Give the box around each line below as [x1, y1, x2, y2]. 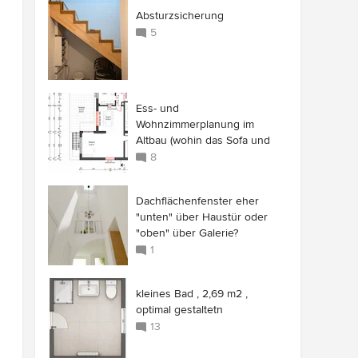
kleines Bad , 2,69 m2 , [136, 287, 248, 300]
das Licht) [136, 149, 182, 163]
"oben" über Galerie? [136, 226, 238, 240]
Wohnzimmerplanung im [136, 117, 254, 131]
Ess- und [136, 101, 179, 115]
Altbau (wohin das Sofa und [136, 133, 270, 147]
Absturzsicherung [136, 9, 224, 22]
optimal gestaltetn [136, 303, 223, 316]
